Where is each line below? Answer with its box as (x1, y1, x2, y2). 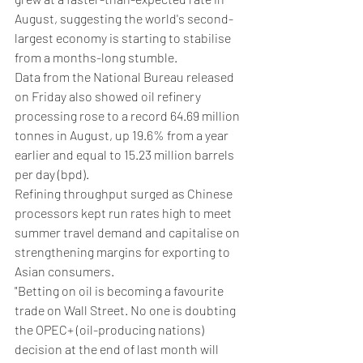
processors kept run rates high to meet (15, 204, 234, 220)
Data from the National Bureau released (15, 68, 237, 84)
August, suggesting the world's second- (15, 10, 233, 26)
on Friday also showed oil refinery (15, 88, 203, 104)
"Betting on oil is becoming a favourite (15, 282, 226, 298)
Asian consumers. (15, 263, 114, 279)
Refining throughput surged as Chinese (15, 185, 235, 201)
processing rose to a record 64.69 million (15, 107, 242, 123)
